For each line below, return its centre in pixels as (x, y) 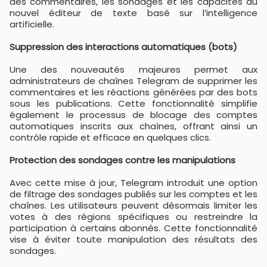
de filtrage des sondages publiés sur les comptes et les (133, 194)
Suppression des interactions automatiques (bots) (125, 47)
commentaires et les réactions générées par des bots (133, 92)
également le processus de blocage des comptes (133, 115)
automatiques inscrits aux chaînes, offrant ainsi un (133, 126)
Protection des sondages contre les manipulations (124, 160)
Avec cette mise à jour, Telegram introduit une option (133, 183)
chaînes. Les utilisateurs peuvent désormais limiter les (133, 205)
